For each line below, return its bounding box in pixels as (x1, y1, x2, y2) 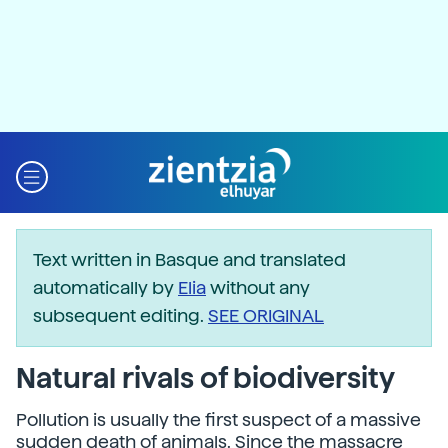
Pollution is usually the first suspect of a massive (16, 409, 421, 430)
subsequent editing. (33, 305, 208, 326)
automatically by (33, 277, 178, 298)
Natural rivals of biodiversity (16, 361, 395, 395)
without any (206, 277, 310, 298)
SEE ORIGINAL (208, 305, 324, 326)
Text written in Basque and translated (33, 249, 346, 270)
